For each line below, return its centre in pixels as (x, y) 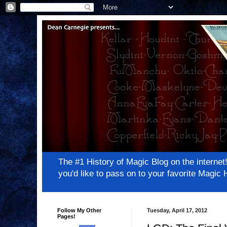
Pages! (66, 217)
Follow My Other (79, 211)
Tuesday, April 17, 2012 (177, 211)
